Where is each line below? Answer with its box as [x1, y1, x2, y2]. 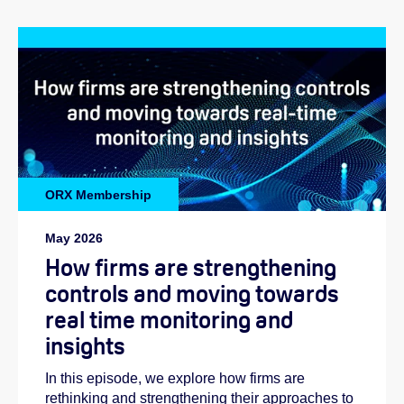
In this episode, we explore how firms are [45, 371, 305, 387]
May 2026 [45, 231, 103, 246]
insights [45, 331, 125, 362]
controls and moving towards [45, 279, 339, 309]
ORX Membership [45, 187, 151, 202]
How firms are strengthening [45, 252, 336, 283]
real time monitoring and [45, 305, 293, 335]
